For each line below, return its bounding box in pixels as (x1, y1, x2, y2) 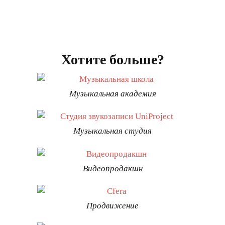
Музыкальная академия (69, 88, 156, 98)
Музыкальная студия (73, 126, 152, 136)
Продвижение (86, 201, 139, 211)
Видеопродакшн (82, 163, 143, 173)
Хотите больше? (61, 52, 164, 67)
